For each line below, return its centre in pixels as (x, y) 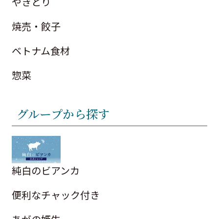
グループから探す (63, 113)
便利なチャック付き (56, 195)
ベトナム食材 (41, 50)
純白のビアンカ (46, 170)
